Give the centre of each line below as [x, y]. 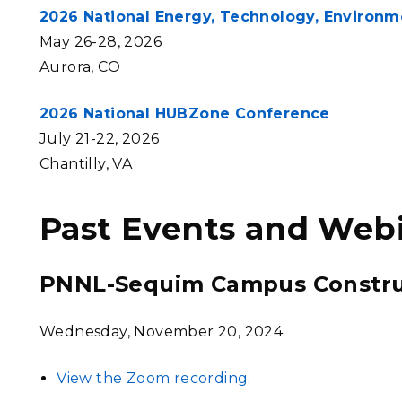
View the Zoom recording [153, 378]
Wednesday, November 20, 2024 [162, 332]
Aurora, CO [80, 67]
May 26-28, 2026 [100, 42]
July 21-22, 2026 [100, 139]
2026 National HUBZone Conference [185, 114]
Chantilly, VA [88, 164]
